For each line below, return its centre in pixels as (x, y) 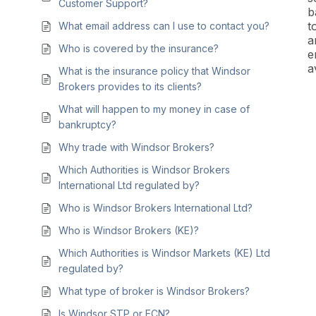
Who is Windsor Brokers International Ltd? (156, 208)
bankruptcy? (87, 124)
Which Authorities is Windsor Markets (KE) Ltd (164, 253)
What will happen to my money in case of (154, 109)
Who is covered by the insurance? (139, 48)
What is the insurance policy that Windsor (154, 71)
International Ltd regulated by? (129, 185)
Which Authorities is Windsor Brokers (144, 170)
